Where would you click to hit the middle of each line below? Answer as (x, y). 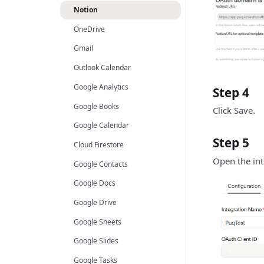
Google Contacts (100, 164)
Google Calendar (101, 126)
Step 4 (231, 93)
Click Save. (234, 110)
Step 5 (231, 143)
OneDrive (89, 29)
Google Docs (94, 183)
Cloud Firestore (98, 144)
